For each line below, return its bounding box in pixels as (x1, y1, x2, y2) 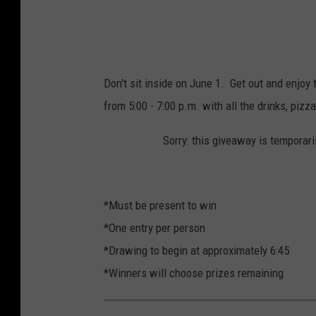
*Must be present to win (104, 198, 217, 213)
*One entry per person (104, 221, 205, 236)
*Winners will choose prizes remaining (104, 266, 284, 281)
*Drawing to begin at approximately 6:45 (104, 243, 289, 258)
